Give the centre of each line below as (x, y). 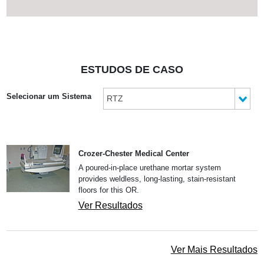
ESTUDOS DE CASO (132, 69)
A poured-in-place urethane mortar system (149, 167)
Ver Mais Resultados (214, 249)
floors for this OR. (108, 190)
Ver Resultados (110, 205)
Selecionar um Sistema (49, 96)
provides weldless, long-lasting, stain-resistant (157, 179)
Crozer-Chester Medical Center (133, 153)
